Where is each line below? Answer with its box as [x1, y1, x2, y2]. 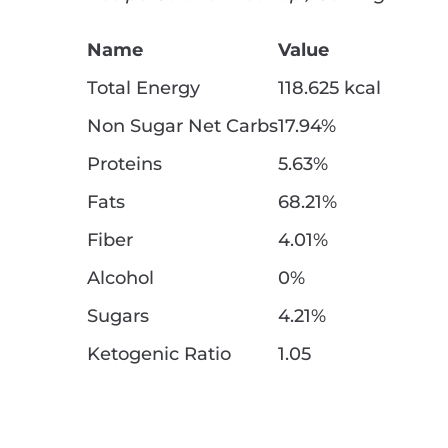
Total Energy [87, 77, 200, 100]
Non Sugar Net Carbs [87, 115, 278, 138]
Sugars [87, 305, 149, 328]
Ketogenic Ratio [87, 343, 231, 366]
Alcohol [87, 267, 154, 290]
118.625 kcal [278, 77, 381, 100]
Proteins [87, 153, 162, 176]
